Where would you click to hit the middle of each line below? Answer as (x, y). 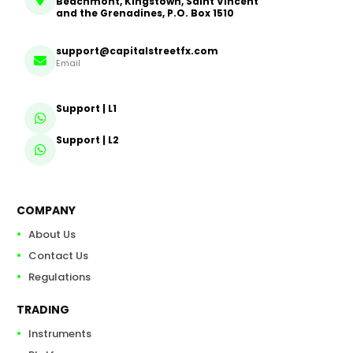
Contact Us (58, 256)
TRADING (43, 310)
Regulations (59, 277)
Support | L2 (88, 140)
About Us (52, 235)
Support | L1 (87, 109)
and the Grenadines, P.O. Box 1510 (145, 13)
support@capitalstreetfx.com (137, 51)
